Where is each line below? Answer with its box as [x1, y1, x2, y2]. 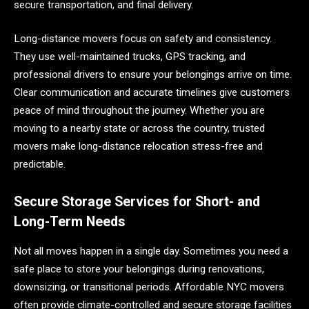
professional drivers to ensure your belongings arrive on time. [14, 68, 292, 81]
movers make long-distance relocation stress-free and [14, 140, 263, 153]
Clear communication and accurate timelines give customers [14, 86, 290, 99]
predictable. [14, 158, 66, 171]
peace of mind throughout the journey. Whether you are [14, 104, 265, 117]
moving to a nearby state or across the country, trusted [14, 122, 265, 135]
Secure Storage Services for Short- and [14, 193, 260, 210]
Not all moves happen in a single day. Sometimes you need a [14, 244, 288, 257]
